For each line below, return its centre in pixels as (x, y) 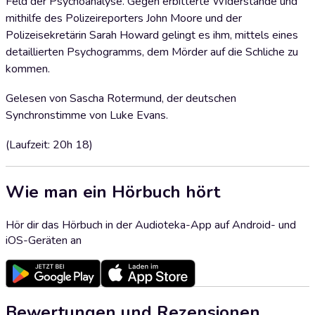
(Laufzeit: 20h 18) (49, 145)
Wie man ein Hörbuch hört (113, 192)
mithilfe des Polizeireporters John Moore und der (124, 18)
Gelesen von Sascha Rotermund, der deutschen (121, 98)
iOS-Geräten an (44, 240)
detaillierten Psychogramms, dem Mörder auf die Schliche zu (152, 52)
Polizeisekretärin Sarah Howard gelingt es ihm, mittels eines (152, 35)
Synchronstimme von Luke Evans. (87, 115)
